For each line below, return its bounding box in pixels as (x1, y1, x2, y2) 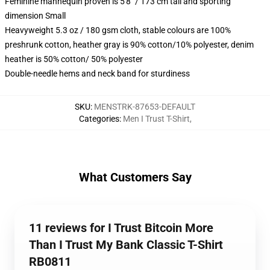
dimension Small (5, 11, 66, 20)
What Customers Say (78, 170, 192, 184)
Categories (78, 114, 119, 124)
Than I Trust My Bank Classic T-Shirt (29, 237, 223, 252)
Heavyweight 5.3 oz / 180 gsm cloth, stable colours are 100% (5, 25, 231, 35)
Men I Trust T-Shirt (122, 114, 190, 124)
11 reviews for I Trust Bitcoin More (29, 221, 213, 235)
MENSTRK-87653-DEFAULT (94, 102, 195, 111)
